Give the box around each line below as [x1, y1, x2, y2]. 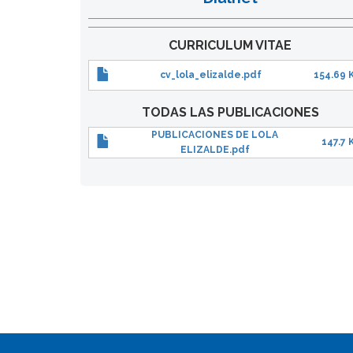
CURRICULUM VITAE [169, 38, 292, 54]
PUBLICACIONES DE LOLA [151, 129, 278, 141]
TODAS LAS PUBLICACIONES [141, 105, 319, 121]
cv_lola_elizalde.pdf [160, 69, 262, 81]
